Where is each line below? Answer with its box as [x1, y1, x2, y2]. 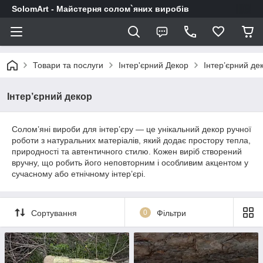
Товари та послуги [33, 60, 103, 70]
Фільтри [156, 208, 186, 218]
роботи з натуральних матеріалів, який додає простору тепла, [12, 136, 251, 145]
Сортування [31, 208, 77, 218]
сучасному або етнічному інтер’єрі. [12, 169, 146, 178]
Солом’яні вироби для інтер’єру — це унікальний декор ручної [12, 124, 251, 134]
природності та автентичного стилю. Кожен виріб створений [12, 147, 242, 156]
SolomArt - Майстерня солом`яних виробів [12, 4, 189, 14]
